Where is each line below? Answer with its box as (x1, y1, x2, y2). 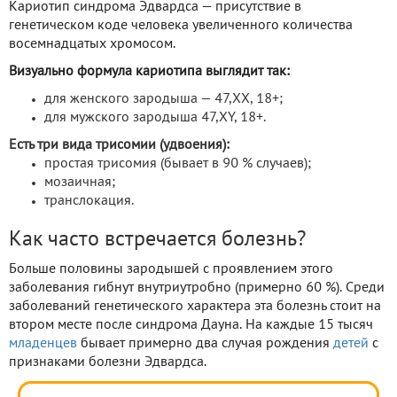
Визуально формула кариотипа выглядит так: (9, 65, 290, 78)
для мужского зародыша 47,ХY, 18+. (44, 111, 266, 124)
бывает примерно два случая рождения (77, 337, 333, 350)
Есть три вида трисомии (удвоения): (9, 138, 230, 152)
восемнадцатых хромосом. (9, 37, 175, 51)
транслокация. (44, 194, 134, 207)
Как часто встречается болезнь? (9, 230, 306, 250)
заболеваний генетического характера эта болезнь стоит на (9, 300, 381, 313)
